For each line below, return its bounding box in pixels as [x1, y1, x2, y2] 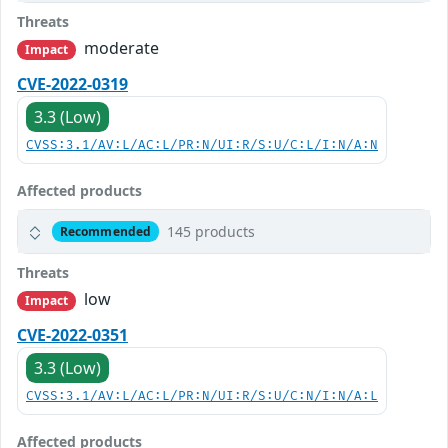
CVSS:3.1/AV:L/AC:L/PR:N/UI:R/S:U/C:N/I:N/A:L [26, 389, 378, 405]
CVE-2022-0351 [17, 324, 128, 347]
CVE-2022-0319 [17, 73, 128, 96]
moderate [80, 36, 160, 59]
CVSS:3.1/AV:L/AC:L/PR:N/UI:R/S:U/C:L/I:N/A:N [26, 138, 378, 154]
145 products [166, 222, 255, 242]
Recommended [59, 222, 152, 240]
